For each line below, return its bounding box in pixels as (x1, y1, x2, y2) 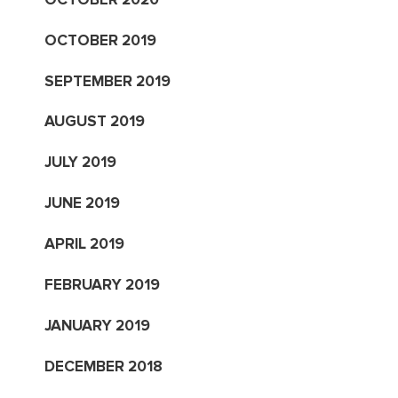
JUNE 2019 (44, 194, 120, 213)
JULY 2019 (44, 153, 116, 172)
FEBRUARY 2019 (44, 275, 160, 295)
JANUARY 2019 (44, 316, 150, 336)
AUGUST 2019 (44, 112, 145, 131)
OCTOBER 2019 (44, 30, 156, 50)
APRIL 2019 (44, 235, 124, 254)
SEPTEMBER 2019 (44, 71, 171, 91)
